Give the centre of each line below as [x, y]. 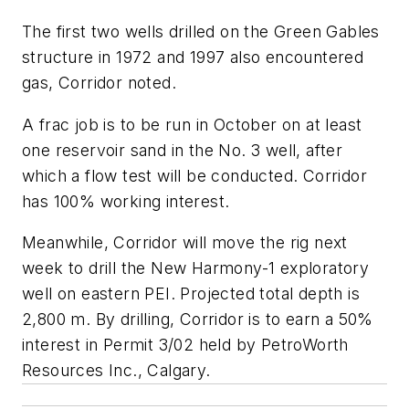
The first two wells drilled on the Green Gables [201, 32]
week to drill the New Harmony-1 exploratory [196, 268]
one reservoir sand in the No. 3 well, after [183, 150]
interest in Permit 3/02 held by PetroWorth [185, 345]
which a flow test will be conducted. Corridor [194, 175]
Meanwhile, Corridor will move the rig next [185, 243]
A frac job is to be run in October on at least [192, 124]
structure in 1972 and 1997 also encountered [193, 58]
